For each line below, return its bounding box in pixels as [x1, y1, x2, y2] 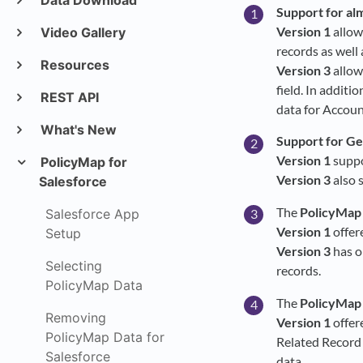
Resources [36, 57, 109, 73]
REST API [36, 89, 99, 105]
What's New [36, 122, 117, 138]
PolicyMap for [36, 154, 127, 170]
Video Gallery [36, 24, 126, 41]
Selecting [45, 258, 102, 274]
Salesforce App [45, 206, 139, 222]
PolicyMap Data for [45, 329, 164, 345]
